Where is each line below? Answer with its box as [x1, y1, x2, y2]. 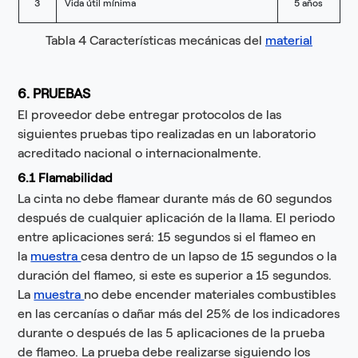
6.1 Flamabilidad [18, 170, 113, 186]
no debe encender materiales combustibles [84, 287, 336, 303]
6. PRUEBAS [18, 86, 91, 102]
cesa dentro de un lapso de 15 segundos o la [81, 249, 337, 265]
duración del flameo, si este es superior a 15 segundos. [18, 268, 332, 284]
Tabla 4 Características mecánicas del [46, 33, 265, 49]
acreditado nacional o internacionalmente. [18, 145, 262, 161]
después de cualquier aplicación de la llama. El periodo [18, 210, 336, 226]
